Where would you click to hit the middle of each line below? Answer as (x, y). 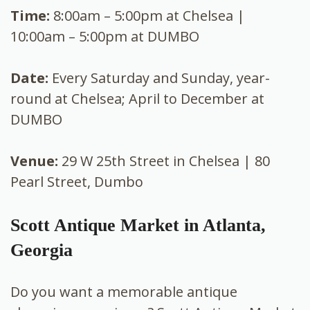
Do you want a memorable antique (124, 292)
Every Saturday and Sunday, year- (161, 78)
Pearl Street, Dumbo (77, 182)
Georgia (42, 250)
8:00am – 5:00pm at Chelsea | (149, 16)
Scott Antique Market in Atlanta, (138, 226)
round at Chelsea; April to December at (137, 99)
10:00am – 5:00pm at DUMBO (105, 37)
